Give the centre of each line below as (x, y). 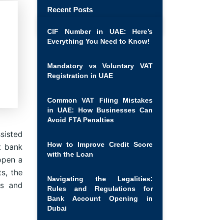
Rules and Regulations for (100, 188)
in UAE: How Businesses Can (100, 110)
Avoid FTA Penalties (81, 120)
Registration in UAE (80, 75)
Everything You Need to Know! (98, 41)
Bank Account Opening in (100, 198)
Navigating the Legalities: (100, 179)
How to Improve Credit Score (100, 144)
